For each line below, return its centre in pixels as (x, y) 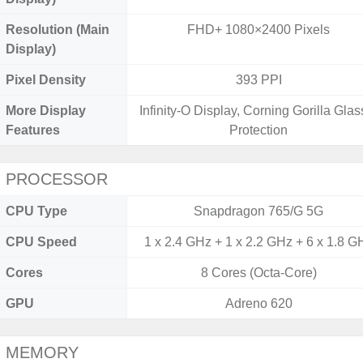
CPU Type (36, 211)
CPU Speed (41, 242)
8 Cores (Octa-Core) (258, 273)
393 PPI (258, 80)
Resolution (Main (58, 30)
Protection (259, 130)
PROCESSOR (57, 179)
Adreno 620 (258, 303)
